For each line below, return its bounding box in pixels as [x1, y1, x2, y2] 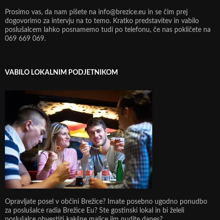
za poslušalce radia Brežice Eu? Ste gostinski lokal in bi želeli [5, 207, 184, 214]
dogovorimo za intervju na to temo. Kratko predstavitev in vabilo [5, 17, 199, 25]
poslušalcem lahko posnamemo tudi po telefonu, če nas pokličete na [5, 26, 211, 33]
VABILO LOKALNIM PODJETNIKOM [5, 69, 118, 76]
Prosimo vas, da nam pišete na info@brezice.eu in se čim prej [5, 8, 188, 16]
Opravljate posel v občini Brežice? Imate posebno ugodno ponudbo [5, 198, 207, 205]
